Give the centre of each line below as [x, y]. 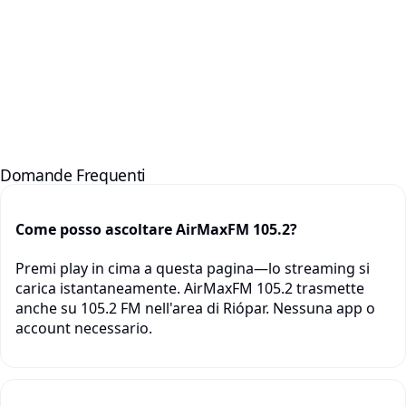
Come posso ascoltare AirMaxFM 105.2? [156, 229]
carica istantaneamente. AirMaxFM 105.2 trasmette [190, 288]
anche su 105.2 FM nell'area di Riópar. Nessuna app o [195, 308]
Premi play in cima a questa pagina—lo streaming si [193, 268]
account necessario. [84, 328]
